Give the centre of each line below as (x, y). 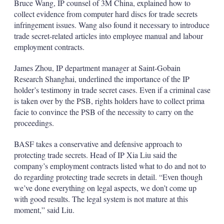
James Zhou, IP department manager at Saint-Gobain (97, 68)
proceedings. (34, 123)
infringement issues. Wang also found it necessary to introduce (111, 25)
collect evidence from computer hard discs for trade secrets (105, 14)
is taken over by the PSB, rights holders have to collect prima (109, 101)
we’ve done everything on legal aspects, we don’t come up (105, 188)
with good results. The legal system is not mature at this (101, 199)
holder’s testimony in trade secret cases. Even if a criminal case (112, 90)
